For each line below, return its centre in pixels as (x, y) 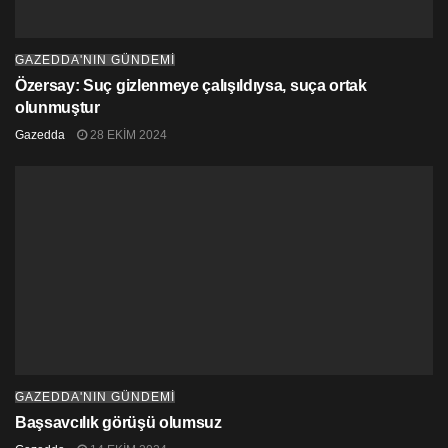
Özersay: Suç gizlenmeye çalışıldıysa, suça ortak (191, 85)
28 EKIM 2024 (127, 134)
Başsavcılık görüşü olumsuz (118, 422)
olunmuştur (57, 107)
